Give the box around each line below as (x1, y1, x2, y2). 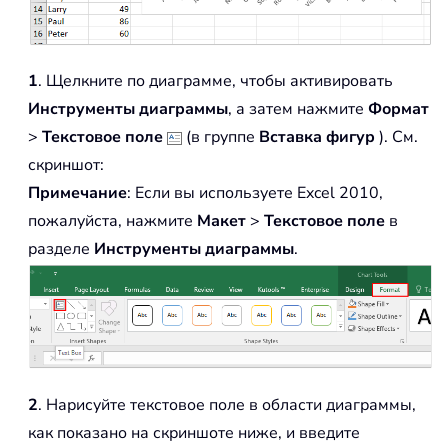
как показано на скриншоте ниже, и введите (28, 421, 360, 444)
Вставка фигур (255, 126, 379, 149)
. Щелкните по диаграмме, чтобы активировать (38, 70, 393, 93)
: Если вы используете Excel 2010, (127, 182, 383, 205)
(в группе (182, 126, 255, 149)
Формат (368, 98, 429, 121)
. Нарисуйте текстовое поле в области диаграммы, (38, 393, 416, 416)
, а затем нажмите (228, 98, 368, 121)
